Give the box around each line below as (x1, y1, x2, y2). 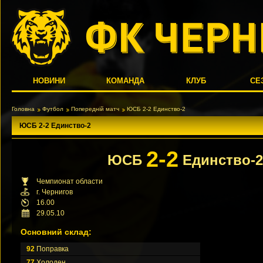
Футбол (42, 106, 63, 112)
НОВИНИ (33, 76, 66, 85)
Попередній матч (71, 106, 119, 112)
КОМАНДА (106, 76, 145, 85)
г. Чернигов (36, 188, 73, 196)
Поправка (35, 245, 69, 253)
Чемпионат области (36, 177, 103, 186)
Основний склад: (21, 227, 92, 237)
